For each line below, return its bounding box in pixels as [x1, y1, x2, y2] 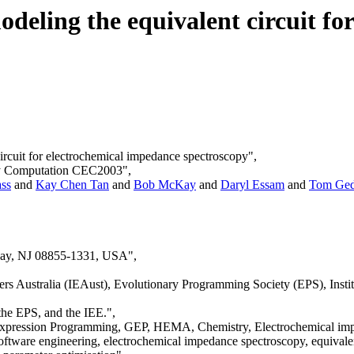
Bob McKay [134, 178, 196, 192]
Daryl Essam [220, 178, 284, 192]
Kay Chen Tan [36, 178, 109, 192]
